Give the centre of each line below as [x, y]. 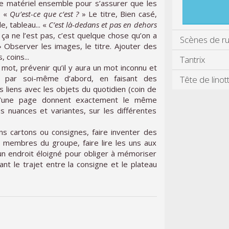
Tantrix [192, 60]
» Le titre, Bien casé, [118, 14]
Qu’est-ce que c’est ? [44, 14]
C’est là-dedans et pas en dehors [103, 24]
